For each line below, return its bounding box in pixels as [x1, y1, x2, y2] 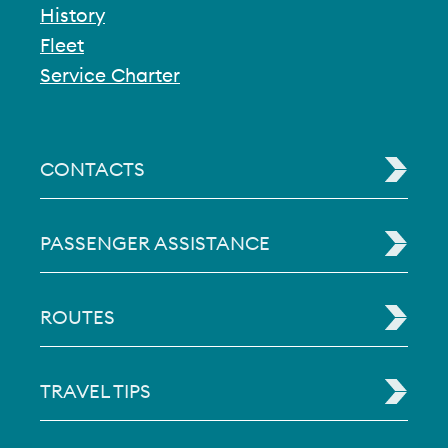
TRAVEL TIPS [40, 379, 151, 403]
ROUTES [40, 305, 115, 329]
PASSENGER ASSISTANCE [40, 231, 270, 255]
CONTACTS [40, 157, 145, 181]
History [40, 3, 105, 27]
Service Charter [40, 63, 180, 87]
